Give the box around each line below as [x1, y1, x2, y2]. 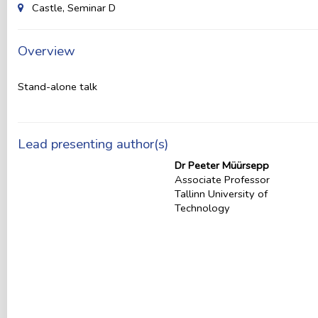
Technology [174, 201, 230, 215]
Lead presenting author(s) [18, 135, 168, 153]
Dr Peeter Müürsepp [174, 158, 269, 172]
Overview [18, 42, 75, 60]
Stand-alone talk [18, 79, 97, 94]
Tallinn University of [174, 187, 268, 201]
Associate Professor [174, 172, 270, 187]
